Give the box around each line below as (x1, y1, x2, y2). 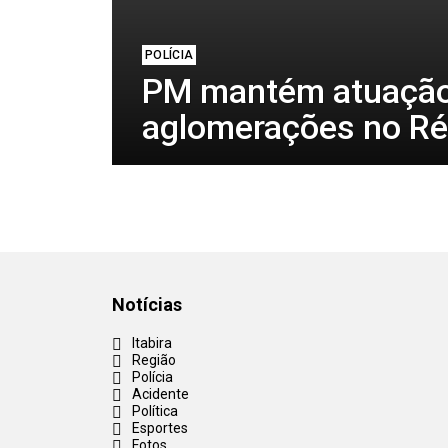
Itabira (132, 335, 172, 351)
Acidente (132, 386, 189, 402)
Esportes (132, 420, 188, 436)
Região (132, 352, 176, 368)
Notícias (112, 294, 182, 315)
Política (132, 403, 178, 419)
